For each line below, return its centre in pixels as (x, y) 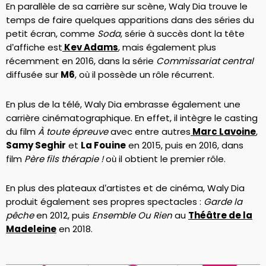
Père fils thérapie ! (64, 159)
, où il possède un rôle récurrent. (145, 75)
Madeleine (31, 229)
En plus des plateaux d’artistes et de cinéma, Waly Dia (125, 188)
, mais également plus (167, 47)
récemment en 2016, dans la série (81, 61)
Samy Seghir (36, 145)
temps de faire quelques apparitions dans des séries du (130, 20)
